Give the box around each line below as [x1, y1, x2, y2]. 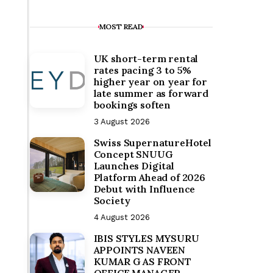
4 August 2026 [93, 213, 150, 222]
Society [93, 194, 130, 207]
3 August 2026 [93, 117, 150, 126]
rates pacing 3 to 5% [93, 64, 192, 76]
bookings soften [93, 99, 171, 111]
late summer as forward [93, 87, 208, 99]
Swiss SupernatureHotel [93, 136, 211, 149]
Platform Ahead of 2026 [93, 171, 205, 183]
